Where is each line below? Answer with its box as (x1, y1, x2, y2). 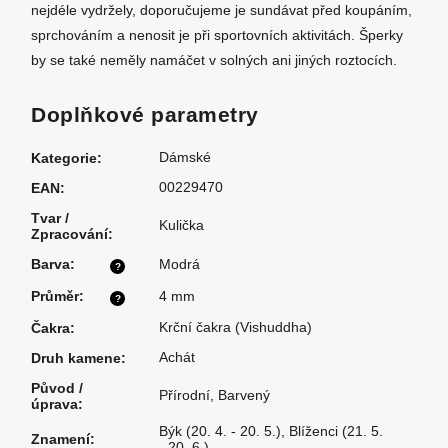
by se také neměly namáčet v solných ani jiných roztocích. (31, 52, 397, 69)
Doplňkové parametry (31, 103, 259, 127)
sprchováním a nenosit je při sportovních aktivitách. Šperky (31, 27, 403, 44)
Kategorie (31, 150, 97, 167)
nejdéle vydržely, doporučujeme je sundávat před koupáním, (31, 2, 412, 19)
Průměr (31, 288, 79, 305)
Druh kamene (31, 350, 121, 367)
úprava (31, 396, 78, 413)
